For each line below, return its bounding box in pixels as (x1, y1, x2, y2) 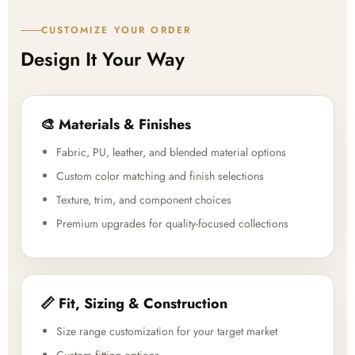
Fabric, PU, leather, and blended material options (56, 144, 286, 161)
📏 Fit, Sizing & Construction (40, 293, 227, 315)
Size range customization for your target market (56, 323, 277, 340)
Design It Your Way (21, 45, 185, 74)
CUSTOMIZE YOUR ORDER (41, 23, 192, 38)
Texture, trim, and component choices (56, 192, 231, 208)
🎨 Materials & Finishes (40, 114, 191, 136)
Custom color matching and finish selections (56, 168, 264, 185)
